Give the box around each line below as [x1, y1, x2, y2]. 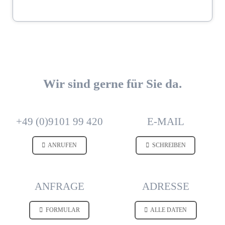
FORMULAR [44, 206, 80, 214]
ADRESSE [142, 180, 189, 192]
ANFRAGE [34, 180, 84, 192]
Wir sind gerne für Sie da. [43, 76, 182, 90]
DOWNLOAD [158, 5, 191, 12]
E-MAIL [147, 115, 184, 128]
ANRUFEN [47, 142, 77, 149]
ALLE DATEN [149, 206, 187, 214]
